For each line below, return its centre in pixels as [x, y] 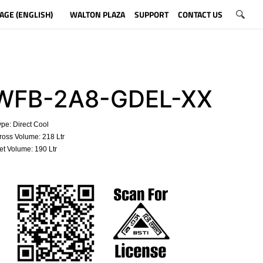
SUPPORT [151, 14]
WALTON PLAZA [97, 14]
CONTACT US [200, 14]
